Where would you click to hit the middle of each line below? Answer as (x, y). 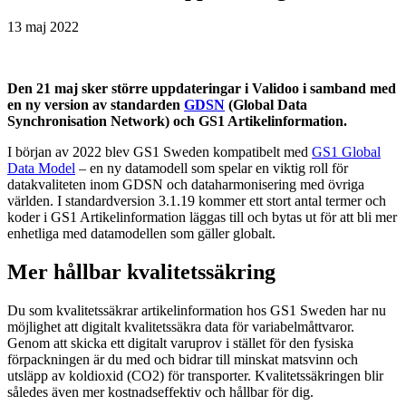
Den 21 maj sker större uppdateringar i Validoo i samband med (202, 89)
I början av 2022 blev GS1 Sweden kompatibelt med (159, 152)
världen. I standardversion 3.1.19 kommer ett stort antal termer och (197, 201)
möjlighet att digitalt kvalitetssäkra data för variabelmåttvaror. (181, 327)
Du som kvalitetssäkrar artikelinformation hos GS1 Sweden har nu (197, 311)
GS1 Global (346, 152)
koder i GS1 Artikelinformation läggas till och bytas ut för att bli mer (202, 217)
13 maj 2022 (43, 27)
